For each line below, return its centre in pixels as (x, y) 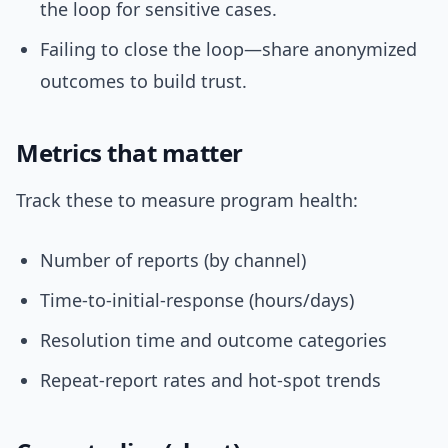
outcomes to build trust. (143, 81)
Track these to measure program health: (187, 200)
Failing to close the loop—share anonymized (228, 49)
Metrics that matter (129, 153)
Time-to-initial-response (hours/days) (197, 300)
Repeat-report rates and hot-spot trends (210, 380)
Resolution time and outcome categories (213, 340)
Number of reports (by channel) (173, 260)
